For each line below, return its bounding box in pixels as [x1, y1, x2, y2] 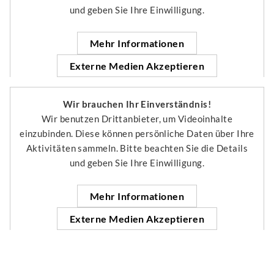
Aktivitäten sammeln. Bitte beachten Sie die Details [26, 142, 248, 154]
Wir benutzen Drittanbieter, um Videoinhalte [41, 113, 233, 124]
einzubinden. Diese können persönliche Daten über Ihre [20, 127, 254, 139]
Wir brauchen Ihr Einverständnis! [62, 98, 212, 109]
